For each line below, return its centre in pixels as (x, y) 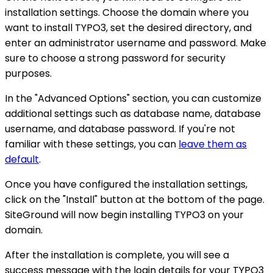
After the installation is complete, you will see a (117, 255)
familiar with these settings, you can (92, 144)
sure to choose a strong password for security (115, 58)
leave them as (213, 144)
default (22, 160)
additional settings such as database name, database (133, 114)
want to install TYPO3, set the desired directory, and (128, 28)
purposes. (28, 74)
